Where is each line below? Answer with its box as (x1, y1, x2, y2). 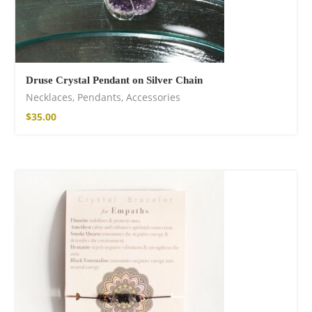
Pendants (77, 90, 121, 104)
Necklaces (26, 90, 72, 104)
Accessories (126, 90, 180, 104)
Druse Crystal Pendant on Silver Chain (26, 74, 203, 86)
